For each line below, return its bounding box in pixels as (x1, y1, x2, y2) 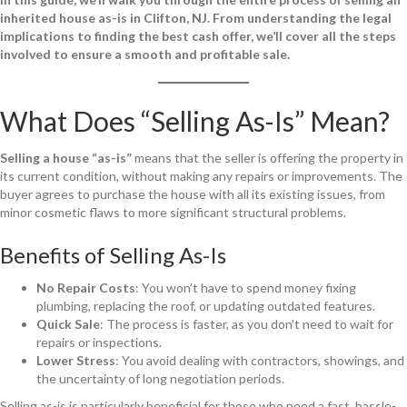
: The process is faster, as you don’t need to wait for (100, 315, 393, 332)
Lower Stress (36, 352, 115, 368)
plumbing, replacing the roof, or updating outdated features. (36, 297, 375, 313)
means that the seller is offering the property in (132, 149, 403, 165)
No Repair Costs (36, 279, 135, 295)
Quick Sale (36, 315, 100, 332)
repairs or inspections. (36, 333, 162, 350)
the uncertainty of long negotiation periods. (36, 370, 284, 386)
